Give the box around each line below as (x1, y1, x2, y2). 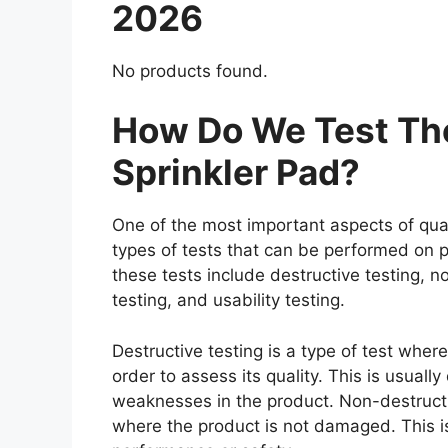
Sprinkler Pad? (112, 151, 360, 194)
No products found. (112, 60, 268, 81)
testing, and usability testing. (112, 290, 350, 311)
